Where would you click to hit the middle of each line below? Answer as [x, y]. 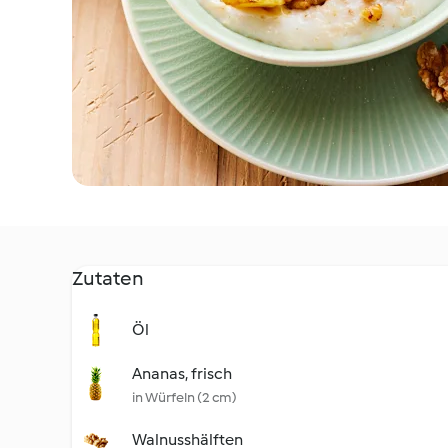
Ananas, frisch [182, 373]
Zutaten [108, 278]
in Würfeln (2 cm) [184, 397]
